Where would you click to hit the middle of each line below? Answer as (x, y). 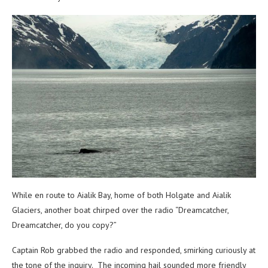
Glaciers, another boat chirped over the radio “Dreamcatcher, (120, 210)
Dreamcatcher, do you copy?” (64, 225)
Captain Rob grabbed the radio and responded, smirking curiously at (134, 250)
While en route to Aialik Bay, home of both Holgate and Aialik (121, 195)
